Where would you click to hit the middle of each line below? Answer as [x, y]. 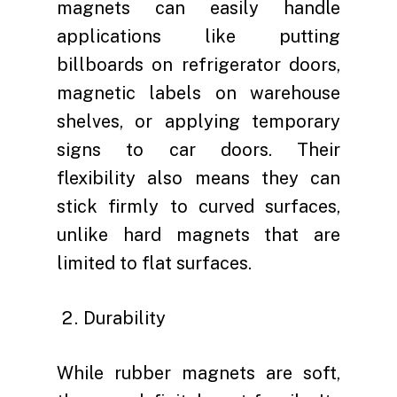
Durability [125, 318]
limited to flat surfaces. [154, 263]
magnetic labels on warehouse [198, 93]
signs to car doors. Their [198, 150]
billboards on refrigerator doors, [198, 65]
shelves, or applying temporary [198, 121]
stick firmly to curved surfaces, [198, 206]
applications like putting [198, 36]
